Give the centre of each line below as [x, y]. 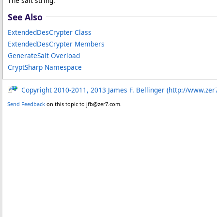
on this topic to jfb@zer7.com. [83, 104]
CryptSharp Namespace [45, 67]
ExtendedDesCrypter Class [50, 32]
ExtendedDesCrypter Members [56, 44]
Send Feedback [26, 104]
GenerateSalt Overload [44, 55]
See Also [25, 17]
